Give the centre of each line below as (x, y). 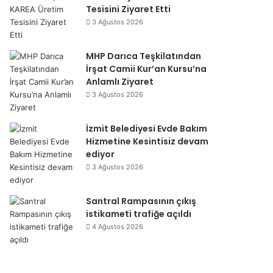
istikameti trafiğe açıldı (139, 214)
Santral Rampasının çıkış (141, 201)
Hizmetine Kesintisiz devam (147, 141)
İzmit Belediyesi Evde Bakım (147, 129)
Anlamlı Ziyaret (120, 82)
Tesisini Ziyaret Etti (128, 9)
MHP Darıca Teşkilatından (144, 56)
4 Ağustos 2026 (118, 227)
